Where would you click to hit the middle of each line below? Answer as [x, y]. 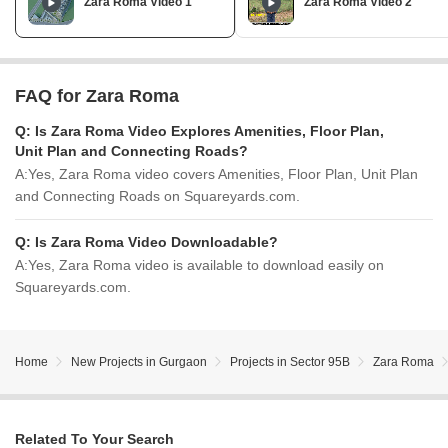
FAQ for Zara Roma [97, 96]
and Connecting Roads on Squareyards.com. [157, 196]
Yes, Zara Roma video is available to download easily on [206, 265]
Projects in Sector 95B [290, 362]
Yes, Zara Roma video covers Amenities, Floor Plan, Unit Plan [223, 174]
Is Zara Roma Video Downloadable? [156, 242]
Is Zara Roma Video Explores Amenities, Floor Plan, [209, 131]
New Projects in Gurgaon [139, 362]
